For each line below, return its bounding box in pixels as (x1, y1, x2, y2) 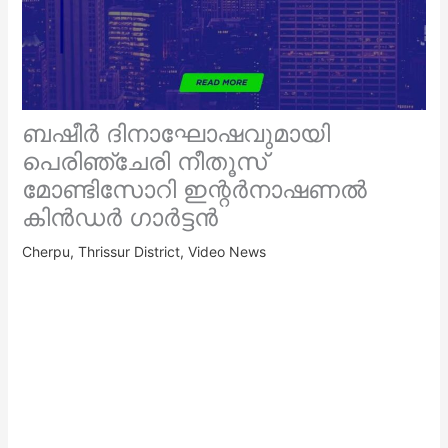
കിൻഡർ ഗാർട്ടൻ (21, 202, 218, 232)
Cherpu (21, 242, 70, 260)
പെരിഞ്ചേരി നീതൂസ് (21, 146, 267, 176)
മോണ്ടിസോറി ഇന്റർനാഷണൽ (21, 174, 367, 204)
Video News (187, 242, 266, 260)
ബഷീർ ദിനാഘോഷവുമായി (21, 118, 330, 148)
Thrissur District (77, 242, 180, 260)
